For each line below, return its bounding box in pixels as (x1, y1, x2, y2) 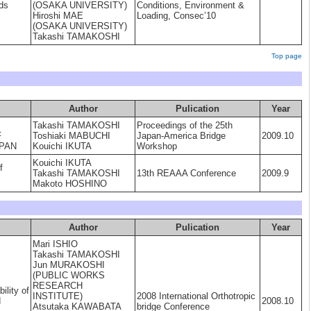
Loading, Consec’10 (137, 10, 216, 21)
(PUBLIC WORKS (33, 270, 105, 280)
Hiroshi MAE (33, 10, 83, 21)
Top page (271, 52, 302, 60)
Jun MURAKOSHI (33, 260, 105, 270)
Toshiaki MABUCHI (33, 131, 110, 141)
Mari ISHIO (33, 239, 78, 249)
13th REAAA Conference (137, 168, 236, 178)
